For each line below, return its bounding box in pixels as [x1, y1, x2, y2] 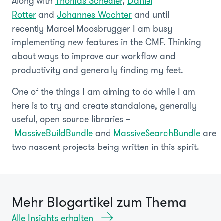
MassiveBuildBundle [14, 126, 93, 140]
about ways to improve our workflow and [12, 49, 176, 63]
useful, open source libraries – [12, 112, 130, 126]
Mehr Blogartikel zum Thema [12, 192, 187, 212]
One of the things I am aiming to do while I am [12, 85, 195, 98]
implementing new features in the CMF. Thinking [12, 36, 201, 49]
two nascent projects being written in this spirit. [12, 140, 199, 153]
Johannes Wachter [57, 8, 132, 21]
